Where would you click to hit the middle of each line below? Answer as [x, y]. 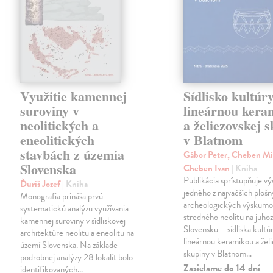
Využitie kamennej [74, 96]
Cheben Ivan [208, 168]
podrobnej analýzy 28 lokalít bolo [77, 257]
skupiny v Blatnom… [218, 254]
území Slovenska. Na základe [69, 245]
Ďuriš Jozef [41, 184]
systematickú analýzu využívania [75, 209]
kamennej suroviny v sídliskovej [73, 221]
